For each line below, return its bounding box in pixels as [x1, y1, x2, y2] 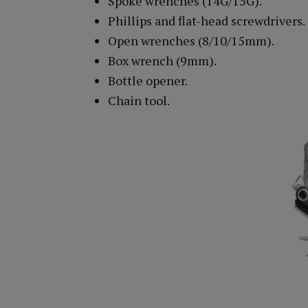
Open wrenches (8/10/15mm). [108, 32, 274, 49]
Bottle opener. [108, 72, 188, 89]
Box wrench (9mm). [108, 52, 217, 69]
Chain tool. [108, 92, 170, 109]
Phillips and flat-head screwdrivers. [108, 12, 305, 30]
